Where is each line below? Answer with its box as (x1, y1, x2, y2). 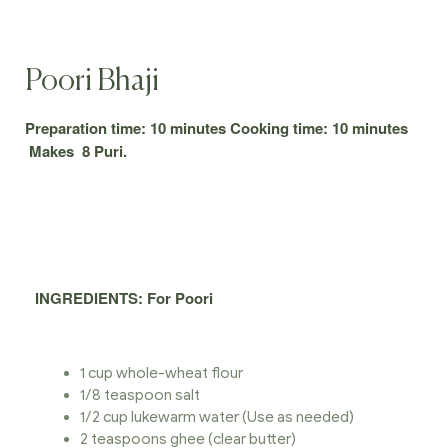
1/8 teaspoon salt (80, 386, 200, 405)
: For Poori (138, 287, 213, 310)
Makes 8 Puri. (25, 140, 127, 163)
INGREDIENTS (35, 287, 138, 310)
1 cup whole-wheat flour (80, 364, 243, 383)
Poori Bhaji (25, 67, 159, 98)
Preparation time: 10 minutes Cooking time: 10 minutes (25, 117, 408, 140)
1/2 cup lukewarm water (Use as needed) (80, 408, 354, 427)
